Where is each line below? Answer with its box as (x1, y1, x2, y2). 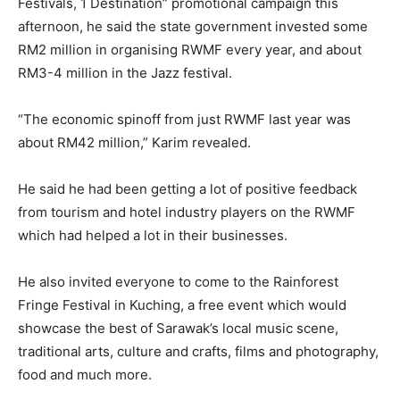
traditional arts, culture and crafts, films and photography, (18, 342, 379, 360)
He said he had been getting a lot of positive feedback (18, 179, 357, 197)
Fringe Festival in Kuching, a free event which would (18, 296, 346, 313)
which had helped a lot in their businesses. (18, 226, 287, 244)
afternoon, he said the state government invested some (18, 17, 368, 35)
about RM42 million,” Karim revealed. (18, 133, 251, 151)
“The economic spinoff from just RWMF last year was (18, 110, 351, 128)
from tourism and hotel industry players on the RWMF (18, 203, 355, 221)
